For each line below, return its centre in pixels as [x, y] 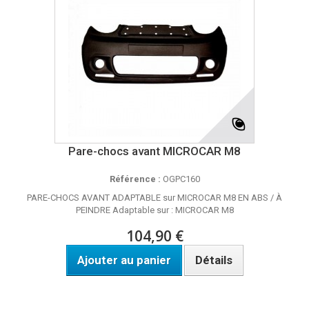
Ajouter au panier [124, 260]
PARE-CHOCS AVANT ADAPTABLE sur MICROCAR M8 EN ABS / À [154, 198]
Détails [213, 260]
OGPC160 [180, 179]
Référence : [135, 179]
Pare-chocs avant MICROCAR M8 [154, 151]
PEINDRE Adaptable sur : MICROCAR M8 [154, 210]
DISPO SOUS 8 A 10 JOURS [154, 289]
